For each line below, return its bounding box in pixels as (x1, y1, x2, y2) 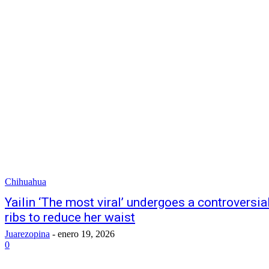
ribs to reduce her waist (5, 210, 135, 225)
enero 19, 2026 (58, 229, 115, 239)
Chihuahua (5, 177, 46, 187)
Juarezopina (5, 229, 50, 239)
